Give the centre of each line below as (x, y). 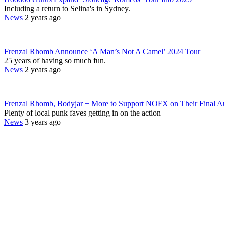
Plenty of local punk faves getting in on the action (82, 113)
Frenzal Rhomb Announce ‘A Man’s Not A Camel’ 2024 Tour (102, 51)
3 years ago (43, 122)
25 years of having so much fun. (55, 60)
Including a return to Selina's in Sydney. (67, 8)
